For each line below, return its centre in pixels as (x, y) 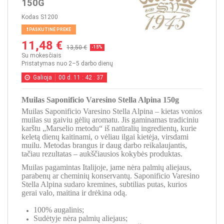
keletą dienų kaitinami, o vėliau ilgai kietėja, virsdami (105, 137)
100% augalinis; (59, 209)
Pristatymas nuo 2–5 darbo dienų (67, 63)
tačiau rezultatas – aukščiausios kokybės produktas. (103, 154)
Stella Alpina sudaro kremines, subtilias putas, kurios (104, 184)
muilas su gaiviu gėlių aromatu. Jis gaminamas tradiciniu (110, 120)
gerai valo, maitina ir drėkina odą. (74, 192)
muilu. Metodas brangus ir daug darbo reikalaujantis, (104, 145)
